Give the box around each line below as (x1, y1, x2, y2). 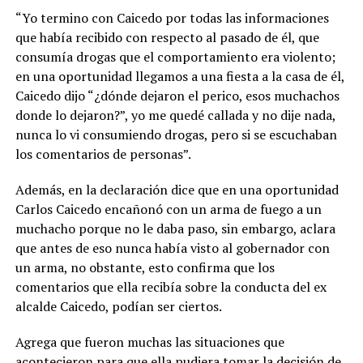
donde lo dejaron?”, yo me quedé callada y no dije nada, (15, 106, 335, 125)
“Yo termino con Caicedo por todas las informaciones (15, 9, 329, 28)
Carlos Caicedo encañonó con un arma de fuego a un (15, 200, 322, 219)
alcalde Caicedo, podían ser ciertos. (15, 297, 222, 316)
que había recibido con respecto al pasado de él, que (15, 28, 319, 47)
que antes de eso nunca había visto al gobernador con (15, 239, 330, 258)
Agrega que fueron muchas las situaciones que (15, 333, 284, 352)
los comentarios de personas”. (15, 145, 191, 164)
